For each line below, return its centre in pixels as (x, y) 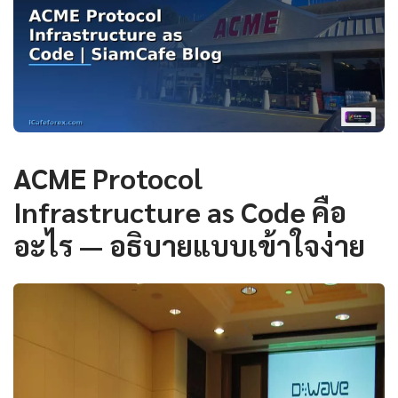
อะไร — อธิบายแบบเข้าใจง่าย (189, 245)
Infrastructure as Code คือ (180, 211)
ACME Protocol (108, 178)
